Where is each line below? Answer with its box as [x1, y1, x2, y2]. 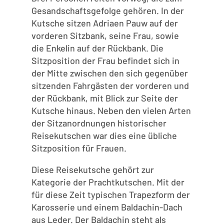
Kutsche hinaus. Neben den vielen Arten [31, 105, 191, 116]
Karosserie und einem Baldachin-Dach [31, 201, 182, 213]
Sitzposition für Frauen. [31, 142, 126, 154]
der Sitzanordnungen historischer [31, 117, 166, 129]
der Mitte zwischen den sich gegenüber [31, 67, 188, 79]
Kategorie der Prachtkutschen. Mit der [31, 176, 184, 188]
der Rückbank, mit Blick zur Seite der [31, 92, 178, 104]
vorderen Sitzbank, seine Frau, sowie [31, 30, 179, 41]
